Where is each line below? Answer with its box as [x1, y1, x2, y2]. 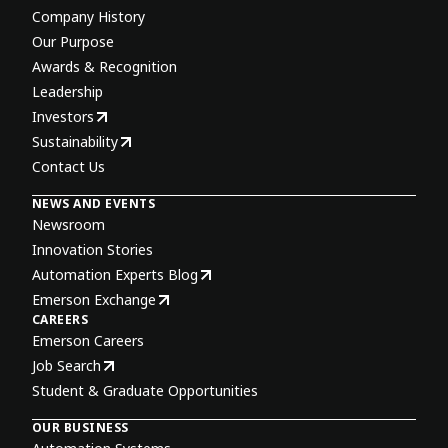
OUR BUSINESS [32, 418, 129, 436]
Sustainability [32, 131, 118, 151]
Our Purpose [32, 31, 114, 51]
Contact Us [32, 156, 105, 176]
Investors [32, 106, 94, 126]
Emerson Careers [32, 330, 144, 350]
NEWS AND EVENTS [32, 194, 156, 212]
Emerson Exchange [32, 289, 156, 309]
